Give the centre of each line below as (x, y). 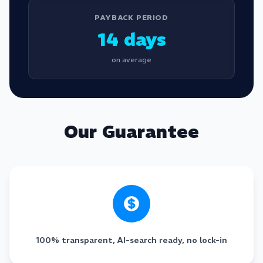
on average (131, 60)
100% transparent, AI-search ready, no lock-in (131, 240)
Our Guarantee (131, 132)
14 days (131, 40)
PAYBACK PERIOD (131, 17)
